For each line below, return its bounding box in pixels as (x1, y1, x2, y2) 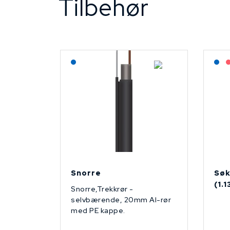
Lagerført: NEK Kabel (81, 55, 149, 65)
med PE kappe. (71, 205, 127, 215)
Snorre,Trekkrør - (71, 184, 133, 194)
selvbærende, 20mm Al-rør (71, 195, 171, 204)
